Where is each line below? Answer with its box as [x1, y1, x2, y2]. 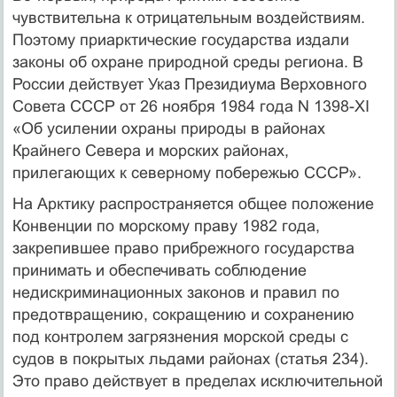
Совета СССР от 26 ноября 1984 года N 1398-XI [12, 97, 370, 115]
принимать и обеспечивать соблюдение [12, 261, 307, 279]
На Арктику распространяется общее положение [12, 194, 374, 213]
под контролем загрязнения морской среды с [12, 327, 348, 346]
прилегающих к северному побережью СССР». [12, 163, 362, 182]
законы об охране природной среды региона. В [12, 52, 363, 71]
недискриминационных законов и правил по [12, 283, 339, 301]
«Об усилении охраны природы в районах [12, 119, 325, 137]
